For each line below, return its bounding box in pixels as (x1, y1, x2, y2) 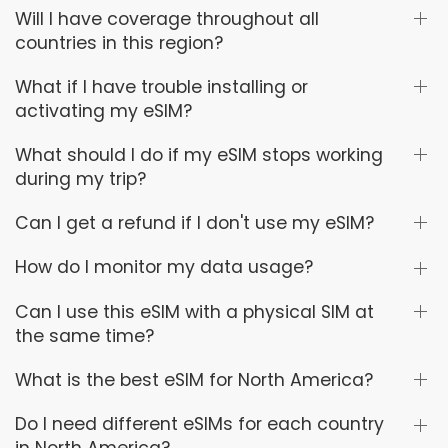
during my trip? (15, 166, 146, 191)
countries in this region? (15, 30, 223, 55)
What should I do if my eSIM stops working (15, 142, 383, 167)
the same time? (15, 323, 154, 348)
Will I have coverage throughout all (15, 6, 319, 31)
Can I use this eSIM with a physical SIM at (15, 299, 374, 324)
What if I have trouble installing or (15, 74, 308, 99)
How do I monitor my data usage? (15, 255, 313, 280)
